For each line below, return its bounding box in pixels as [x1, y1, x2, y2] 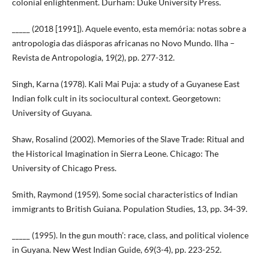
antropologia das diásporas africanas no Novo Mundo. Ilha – [11, 37, 235, 48]
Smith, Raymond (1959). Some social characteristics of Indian [11, 189, 238, 199]
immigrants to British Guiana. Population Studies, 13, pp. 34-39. [11, 203, 247, 214]
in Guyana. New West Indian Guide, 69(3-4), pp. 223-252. [11, 244, 222, 255]
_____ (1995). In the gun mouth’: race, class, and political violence [11, 229, 249, 240]
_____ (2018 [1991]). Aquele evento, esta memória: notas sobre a [11, 23, 246, 34]
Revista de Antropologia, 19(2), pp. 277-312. [11, 52, 175, 62]
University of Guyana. [11, 107, 92, 118]
